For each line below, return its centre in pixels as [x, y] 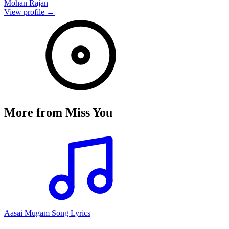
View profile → [29, 12]
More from [35, 113]
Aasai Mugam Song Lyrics [47, 213]
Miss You [89, 113]
